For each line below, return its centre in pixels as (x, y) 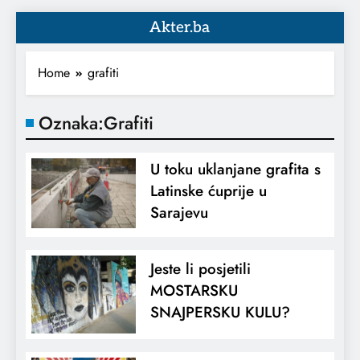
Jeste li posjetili (200, 269)
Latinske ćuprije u (208, 191)
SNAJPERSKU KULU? (220, 313)
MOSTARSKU (194, 291)
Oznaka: (71, 123)
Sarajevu (179, 213)
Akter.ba (180, 28)
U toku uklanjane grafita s (235, 169)
